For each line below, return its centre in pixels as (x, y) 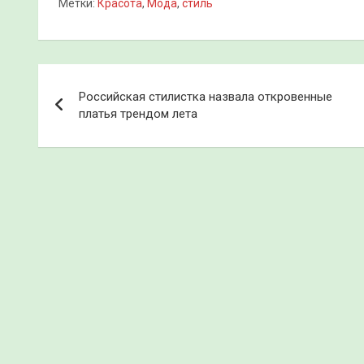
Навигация (103, 79)
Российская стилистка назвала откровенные (206, 96)
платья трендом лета (138, 113)
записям (89, 146)
